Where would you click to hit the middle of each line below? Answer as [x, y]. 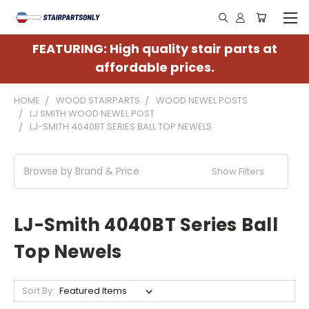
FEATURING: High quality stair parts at [154, 49]
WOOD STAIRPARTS [98, 100]
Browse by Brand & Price [82, 171]
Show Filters [239, 171]
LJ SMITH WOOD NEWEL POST [92, 113]
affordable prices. [154, 67]
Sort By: [38, 291]
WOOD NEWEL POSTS [202, 100]
